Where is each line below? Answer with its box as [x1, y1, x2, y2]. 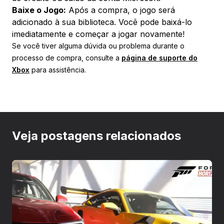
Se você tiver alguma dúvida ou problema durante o [12, 41, 184, 50]
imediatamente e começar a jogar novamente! [12, 28, 184, 39]
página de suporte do [121, 53, 197, 62]
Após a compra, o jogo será [66, 4, 175, 15]
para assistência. [29, 65, 86, 74]
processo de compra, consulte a [12, 53, 121, 62]
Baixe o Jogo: [12, 4, 66, 15]
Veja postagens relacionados [12, 128, 181, 143]
